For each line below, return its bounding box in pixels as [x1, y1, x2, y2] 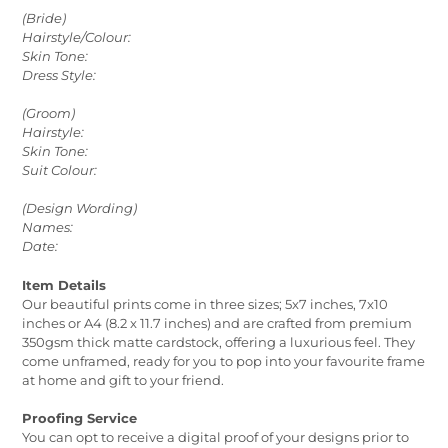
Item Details [22, 276, 106, 293]
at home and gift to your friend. [22, 371, 224, 388]
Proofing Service [22, 409, 137, 426]
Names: [22, 219, 73, 236]
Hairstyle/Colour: [22, 29, 131, 46]
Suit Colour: [22, 162, 97, 179]
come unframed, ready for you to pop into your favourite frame [22, 352, 425, 369]
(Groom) [22, 105, 75, 122]
